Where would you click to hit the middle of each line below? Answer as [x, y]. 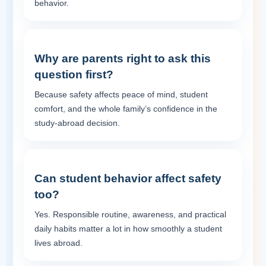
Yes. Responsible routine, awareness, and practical [130, 214]
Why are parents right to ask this [123, 58]
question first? [74, 74]
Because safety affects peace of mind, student [121, 94]
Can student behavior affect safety [128, 178]
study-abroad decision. [77, 123]
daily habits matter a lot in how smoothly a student [128, 228]
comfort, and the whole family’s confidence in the [126, 108]
